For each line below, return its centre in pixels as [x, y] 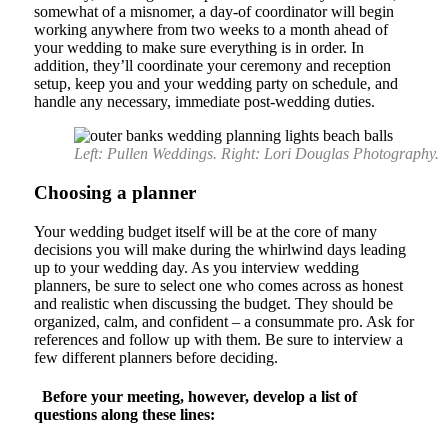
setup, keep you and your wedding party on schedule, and [215, 84]
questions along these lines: [124, 414]
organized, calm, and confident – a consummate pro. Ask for [223, 321]
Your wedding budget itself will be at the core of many [205, 231]
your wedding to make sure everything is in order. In [198, 48]
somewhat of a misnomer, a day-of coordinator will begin [213, 12]
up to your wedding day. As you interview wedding [196, 267]
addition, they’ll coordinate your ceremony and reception [212, 66]
